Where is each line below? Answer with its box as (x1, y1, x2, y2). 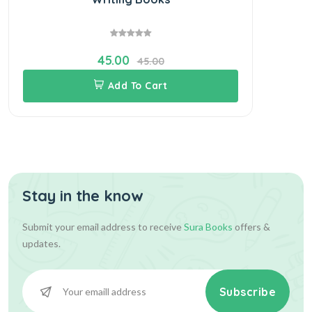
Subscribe (219, 284, 276, 299)
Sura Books (184, 220, 233, 233)
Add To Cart (107, 79, 167, 92)
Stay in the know (22, 185, 143, 205)
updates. (22, 237, 61, 249)
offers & (233, 220, 270, 233)
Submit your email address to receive (22, 220, 184, 233)
